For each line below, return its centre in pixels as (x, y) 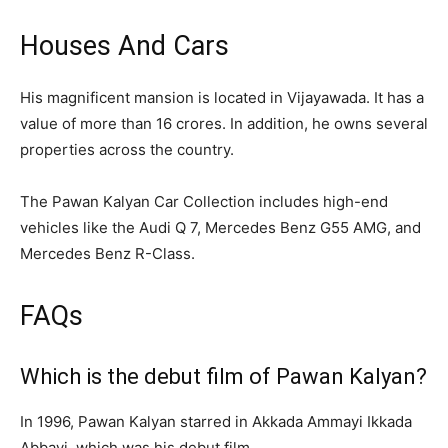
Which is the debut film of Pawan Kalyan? (223, 376)
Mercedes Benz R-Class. (107, 253)
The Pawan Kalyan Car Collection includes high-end (204, 201)
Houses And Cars (124, 45)
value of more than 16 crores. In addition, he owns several (224, 123)
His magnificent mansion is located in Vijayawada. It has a (222, 97)
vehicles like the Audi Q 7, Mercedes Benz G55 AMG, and (220, 227)
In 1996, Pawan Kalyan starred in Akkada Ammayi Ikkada (216, 421)
